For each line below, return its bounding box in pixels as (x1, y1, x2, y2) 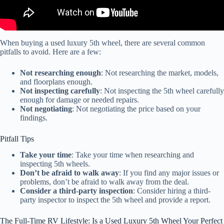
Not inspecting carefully (20, 86, 100, 95)
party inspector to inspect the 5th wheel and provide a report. (20, 195, 210, 204)
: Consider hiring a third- (133, 186, 210, 195)
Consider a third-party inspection (20, 186, 133, 195)
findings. (20, 113, 47, 122)
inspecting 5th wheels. (20, 159, 90, 168)
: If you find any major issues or (119, 168, 219, 177)
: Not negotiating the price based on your (72, 104, 200, 113)
